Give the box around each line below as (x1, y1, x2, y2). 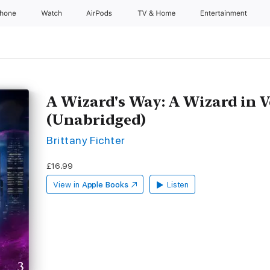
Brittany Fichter (46, 134, 125, 146)
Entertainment (201, 9, 250, 17)
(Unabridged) (46, 111, 146, 128)
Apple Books (81, 180, 128, 189)
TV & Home (137, 9, 178, 17)
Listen (166, 180, 189, 189)
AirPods (86, 9, 115, 17)
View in (53, 180, 80, 189)
